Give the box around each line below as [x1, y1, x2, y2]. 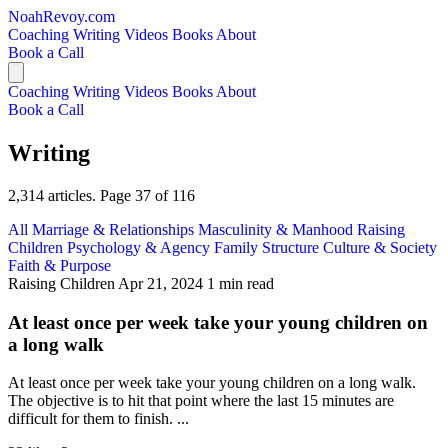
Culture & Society [323, 238, 437, 256]
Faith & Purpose [8, 256, 111, 274]
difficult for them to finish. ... [8, 410, 189, 428]
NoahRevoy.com [8, 8, 115, 25]
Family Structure [214, 238, 323, 256]
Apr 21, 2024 [118, 274, 203, 292]
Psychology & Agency [67, 238, 214, 256]
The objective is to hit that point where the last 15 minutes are [8, 392, 394, 410]
